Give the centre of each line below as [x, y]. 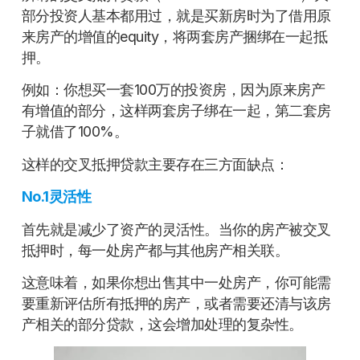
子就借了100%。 [75, 132]
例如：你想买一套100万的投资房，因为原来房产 [173, 90]
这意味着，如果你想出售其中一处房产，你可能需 [176, 283]
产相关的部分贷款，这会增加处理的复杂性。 [162, 325]
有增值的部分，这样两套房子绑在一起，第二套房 [176, 111]
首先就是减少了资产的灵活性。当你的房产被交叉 [176, 229]
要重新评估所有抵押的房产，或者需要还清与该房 [176, 304]
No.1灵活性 [56, 197]
